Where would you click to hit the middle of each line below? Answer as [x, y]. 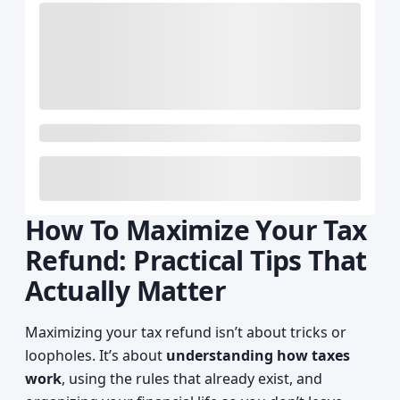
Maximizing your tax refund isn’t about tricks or [186, 332]
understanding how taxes [258, 355]
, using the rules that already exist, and [192, 379]
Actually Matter [125, 291]
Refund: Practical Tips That [196, 260]
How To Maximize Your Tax [196, 230]
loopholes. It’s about [96, 355]
